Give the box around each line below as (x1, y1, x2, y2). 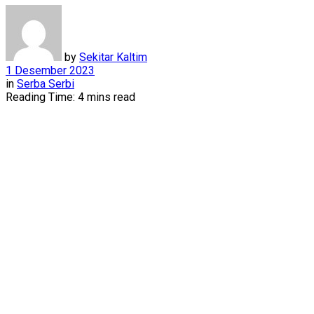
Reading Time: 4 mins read (6, 90, 135, 104)
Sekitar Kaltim (79, 50, 147, 64)
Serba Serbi (17, 76, 74, 90)
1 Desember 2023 (6, 63, 95, 77)
